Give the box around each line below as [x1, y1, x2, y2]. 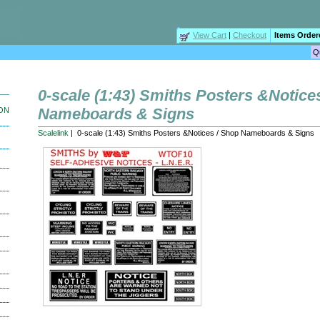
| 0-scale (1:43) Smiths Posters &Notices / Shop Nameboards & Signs [69, 129, 314, 137]
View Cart [193, 31, 226, 39]
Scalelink [38, 129, 69, 137]
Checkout [233, 31, 266, 39]
